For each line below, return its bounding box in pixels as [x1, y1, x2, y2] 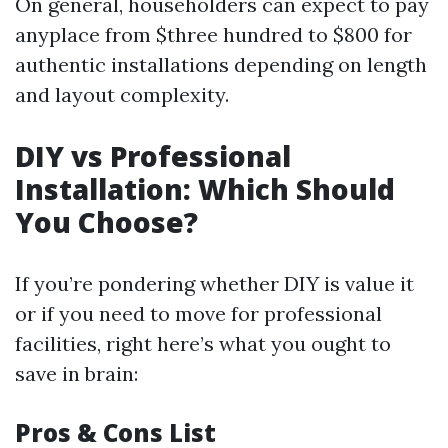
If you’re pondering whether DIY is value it [15, 271, 414, 297]
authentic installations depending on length [15, 52, 427, 78]
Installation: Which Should [15, 170, 395, 209]
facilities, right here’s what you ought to [15, 331, 391, 357]
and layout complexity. [15, 82, 229, 108]
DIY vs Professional [15, 137, 291, 176]
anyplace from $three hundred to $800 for [15, 22, 412, 48]
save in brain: [15, 361, 138, 387]
